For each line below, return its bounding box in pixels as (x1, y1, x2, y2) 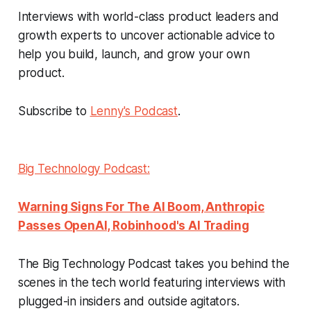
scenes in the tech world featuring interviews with (17, 275, 286, 289)
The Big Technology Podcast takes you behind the (17, 256, 289, 271)
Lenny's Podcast (90, 103, 178, 118)
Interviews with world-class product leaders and (17, 9, 279, 24)
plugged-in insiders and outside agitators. (17, 294, 239, 308)
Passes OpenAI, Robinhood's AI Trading (17, 218, 249, 233)
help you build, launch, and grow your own (17, 47, 250, 61)
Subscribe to (17, 103, 90, 118)
